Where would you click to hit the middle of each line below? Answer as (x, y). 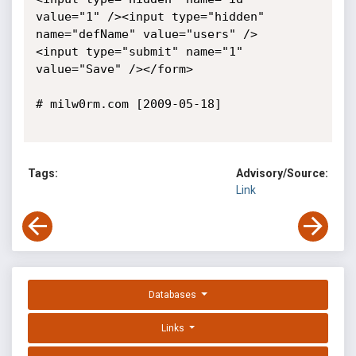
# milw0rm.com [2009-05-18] (128, 104)
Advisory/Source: (282, 174)
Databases (174, 295)
